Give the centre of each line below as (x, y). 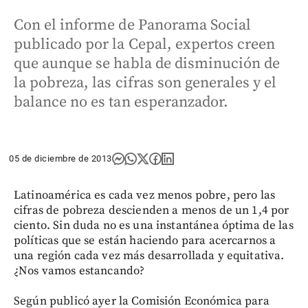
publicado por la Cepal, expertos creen (145, 44)
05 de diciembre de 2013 (60, 158)
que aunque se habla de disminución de (147, 64)
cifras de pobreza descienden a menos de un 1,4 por (152, 210)
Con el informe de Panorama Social (133, 25)
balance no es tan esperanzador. (121, 102)
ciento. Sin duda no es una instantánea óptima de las (154, 225)
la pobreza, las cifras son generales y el (145, 83)
